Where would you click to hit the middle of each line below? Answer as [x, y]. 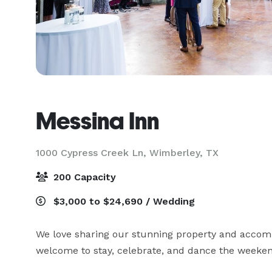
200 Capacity [83, 177]
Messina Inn [97, 121]
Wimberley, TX [184, 153]
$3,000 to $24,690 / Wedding [123, 201]
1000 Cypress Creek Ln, [93, 153]
